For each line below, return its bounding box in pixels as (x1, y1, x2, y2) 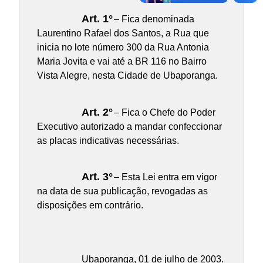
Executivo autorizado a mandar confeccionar (36, 121, 222, 131)
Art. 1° (81, 12, 113, 25)
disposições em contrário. (36, 200, 143, 211)
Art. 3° (81, 171, 113, 183)
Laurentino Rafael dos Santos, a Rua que (36, 28, 209, 38)
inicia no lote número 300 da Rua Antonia (36, 42, 209, 52)
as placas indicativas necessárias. (36, 135, 179, 146)
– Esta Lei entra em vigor (111, 172, 217, 183)
